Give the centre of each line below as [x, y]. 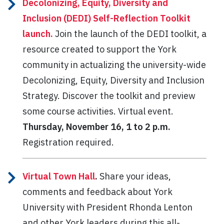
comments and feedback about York [97, 191]
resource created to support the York [99, 49]
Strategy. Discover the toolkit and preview [109, 95]
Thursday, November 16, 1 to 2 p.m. [96, 126]
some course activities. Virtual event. [98, 111]
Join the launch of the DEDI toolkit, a [131, 33]
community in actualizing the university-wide [114, 64]
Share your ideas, [134, 176]
